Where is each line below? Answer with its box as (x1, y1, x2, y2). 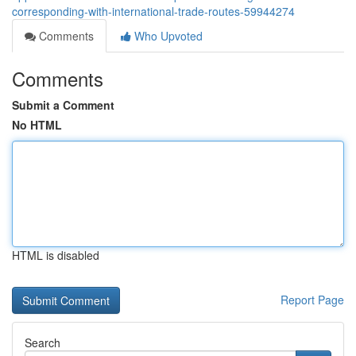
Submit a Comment (12, 97, 114, 113)
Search (25, 335, 60, 350)
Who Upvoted (131, 28, 203, 44)
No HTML (12, 117, 62, 133)
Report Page (281, 292, 344, 308)
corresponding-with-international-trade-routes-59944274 (12, 3, 295, 19)
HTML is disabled (12, 247, 99, 263)
